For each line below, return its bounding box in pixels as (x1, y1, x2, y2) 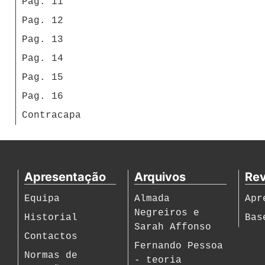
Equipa (24, 193, 60, 204)
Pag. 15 (22, 72, 63, 83)
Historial (24, 212, 78, 223)
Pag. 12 (22, 15, 63, 26)
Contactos (24, 231, 78, 242)
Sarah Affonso (134, 222, 212, 232)
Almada (134, 193, 170, 204)
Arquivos (134, 170, 186, 184)
